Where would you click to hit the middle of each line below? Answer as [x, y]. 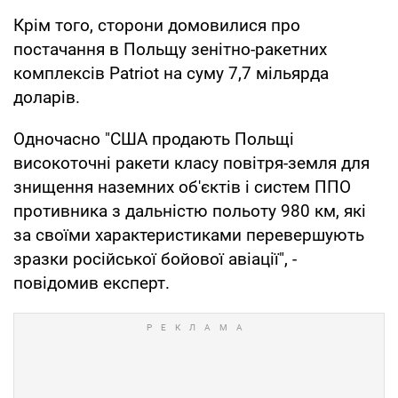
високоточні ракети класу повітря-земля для [191, 163]
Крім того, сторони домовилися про [157, 25]
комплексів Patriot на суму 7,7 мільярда [171, 73]
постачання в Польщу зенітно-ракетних [170, 49]
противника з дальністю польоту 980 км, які [190, 211]
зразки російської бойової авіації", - [155, 259]
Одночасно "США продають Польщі [154, 139]
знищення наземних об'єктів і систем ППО [182, 187]
